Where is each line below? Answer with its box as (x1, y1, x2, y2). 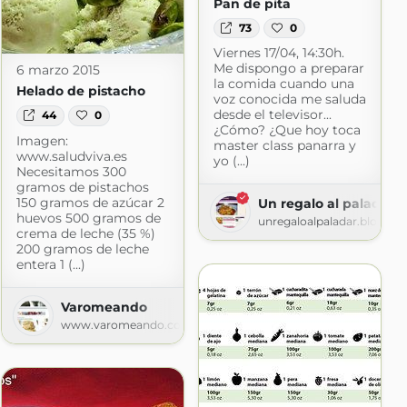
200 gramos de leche (15, 240, 149, 257)
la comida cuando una (213, 75, 354, 93)
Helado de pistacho (15, 83, 145, 100)
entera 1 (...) (15, 255, 85, 273)
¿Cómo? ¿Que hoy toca (213, 122, 361, 139)
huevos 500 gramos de (15, 209, 161, 226)
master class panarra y (213, 137, 356, 154)
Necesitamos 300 (15, 163, 126, 180)
